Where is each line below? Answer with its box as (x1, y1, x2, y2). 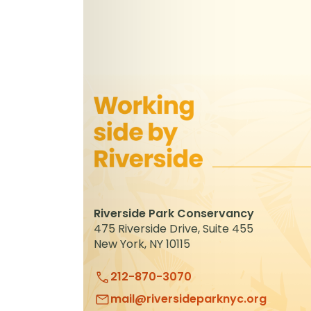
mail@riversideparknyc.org (110, 291, 267, 308)
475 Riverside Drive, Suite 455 (94, 221, 260, 237)
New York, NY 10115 (94, 236, 190, 253)
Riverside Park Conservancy (94, 205, 261, 222)
